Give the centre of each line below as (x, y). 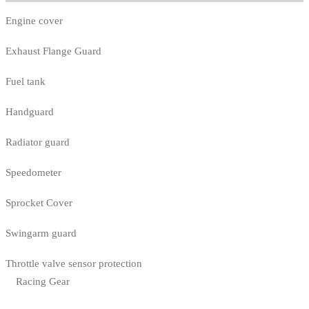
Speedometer (33, 173)
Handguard (30, 112)
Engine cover (34, 21)
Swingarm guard (41, 233)
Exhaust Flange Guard (53, 51)
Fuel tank (26, 82)
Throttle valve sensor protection (74, 264)
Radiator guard (38, 142)
